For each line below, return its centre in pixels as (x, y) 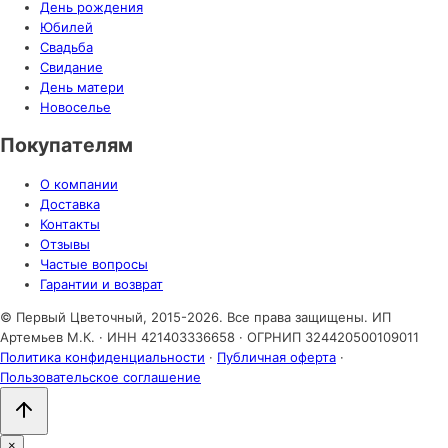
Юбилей (66, 27)
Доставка (70, 204)
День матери (82, 87)
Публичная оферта (276, 357)
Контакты (70, 224)
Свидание (71, 67)
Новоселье (75, 107)
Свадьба (66, 47)
